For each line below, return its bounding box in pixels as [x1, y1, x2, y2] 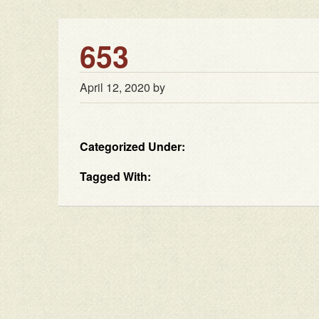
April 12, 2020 [80, 79, 150, 96]
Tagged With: [80, 168, 151, 185]
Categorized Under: [80, 138, 185, 155]
